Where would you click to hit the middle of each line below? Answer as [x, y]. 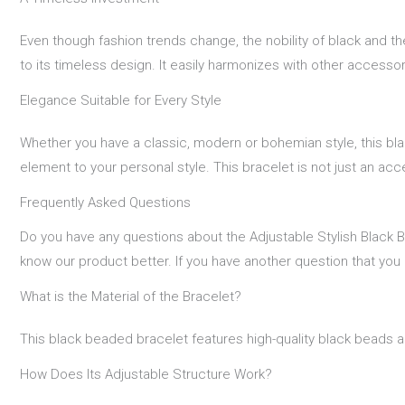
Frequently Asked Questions [105, 203]
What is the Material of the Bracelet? [131, 296]
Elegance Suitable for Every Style [121, 101]
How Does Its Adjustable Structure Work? [146, 374]
